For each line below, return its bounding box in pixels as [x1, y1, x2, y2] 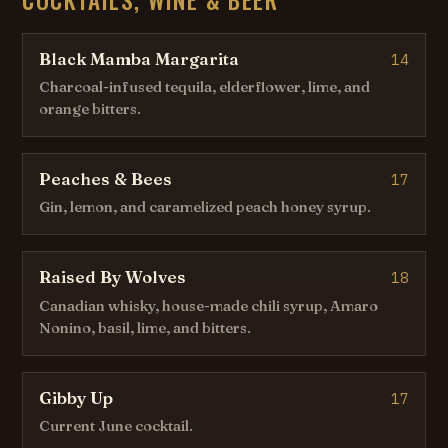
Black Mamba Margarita [39, 49, 240, 70]
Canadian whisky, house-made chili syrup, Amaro [39, 296, 379, 315]
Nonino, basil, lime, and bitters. [39, 318, 252, 337]
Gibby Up [39, 387, 114, 408]
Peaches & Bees [39, 169, 173, 190]
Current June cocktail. [39, 416, 194, 435]
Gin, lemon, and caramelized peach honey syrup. [39, 198, 372, 217]
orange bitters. [39, 100, 142, 119]
